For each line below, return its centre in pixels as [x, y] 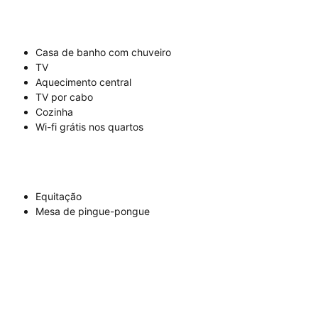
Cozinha [54, 112]
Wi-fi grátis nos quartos [89, 127]
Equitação [59, 196]
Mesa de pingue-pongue [93, 211]
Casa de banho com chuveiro [103, 52]
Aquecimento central [83, 82]
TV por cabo [64, 97]
